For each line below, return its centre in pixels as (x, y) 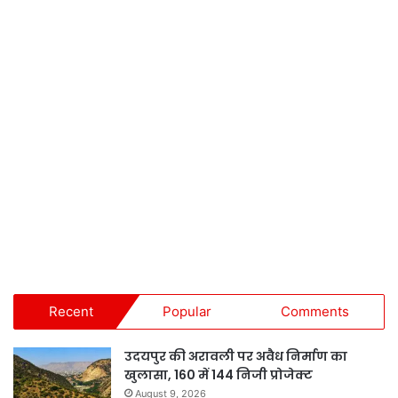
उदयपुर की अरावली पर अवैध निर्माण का (236, 356)
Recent (71, 311)
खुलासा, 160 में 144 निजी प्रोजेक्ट (219, 374)
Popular (187, 311)
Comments (315, 311)
